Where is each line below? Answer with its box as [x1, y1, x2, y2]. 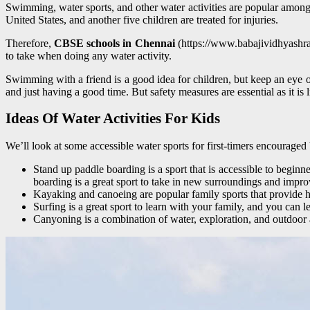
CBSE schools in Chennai [54, 37, 175, 49]
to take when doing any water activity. [6, 49, 172, 62]
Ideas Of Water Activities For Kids [6, 110, 220, 127]
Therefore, [6, 37, 55, 49]
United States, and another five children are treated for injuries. [6, 13, 278, 26]
